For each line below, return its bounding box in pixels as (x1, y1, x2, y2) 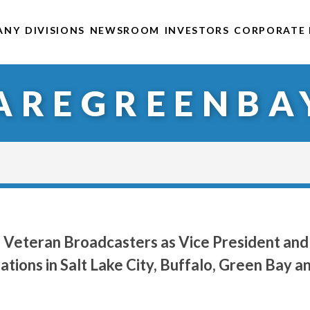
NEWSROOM (89, 24, 161, 36)
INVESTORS (164, 24, 230, 36)
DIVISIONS (24, 24, 85, 36)
